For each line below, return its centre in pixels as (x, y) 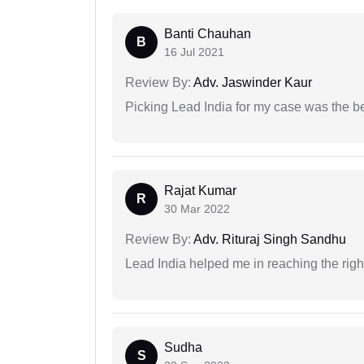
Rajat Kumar (200, 191)
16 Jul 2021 (194, 52)
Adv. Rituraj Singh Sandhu (269, 240)
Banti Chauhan (208, 34)
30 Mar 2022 (197, 209)
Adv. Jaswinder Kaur (251, 83)
